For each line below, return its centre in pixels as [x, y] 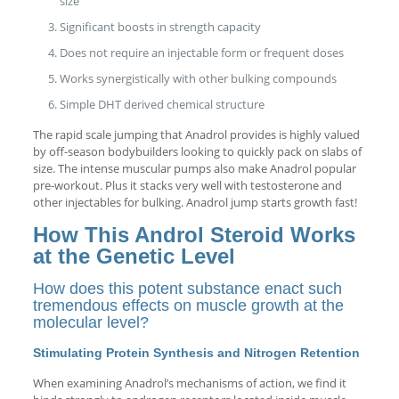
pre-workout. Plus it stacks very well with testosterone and [187, 185]
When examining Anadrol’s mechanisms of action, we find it [189, 383]
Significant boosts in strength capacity [160, 26]
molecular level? [90, 322]
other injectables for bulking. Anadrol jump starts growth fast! [195, 202]
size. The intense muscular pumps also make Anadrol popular [194, 168]
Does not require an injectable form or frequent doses [201, 52]
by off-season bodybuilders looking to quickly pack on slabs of [197, 151]
